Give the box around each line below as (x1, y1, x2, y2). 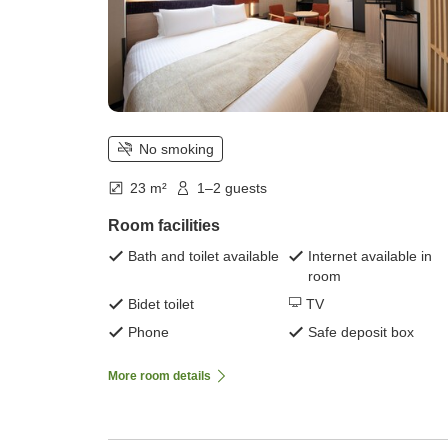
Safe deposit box (308, 323, 414, 340)
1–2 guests (197, 179, 267, 196)
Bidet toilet (128, 295, 194, 312)
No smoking (139, 140, 214, 157)
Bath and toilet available (128, 247, 279, 264)
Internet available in (308, 247, 432, 264)
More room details (108, 368, 211, 383)
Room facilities (108, 216, 220, 234)
